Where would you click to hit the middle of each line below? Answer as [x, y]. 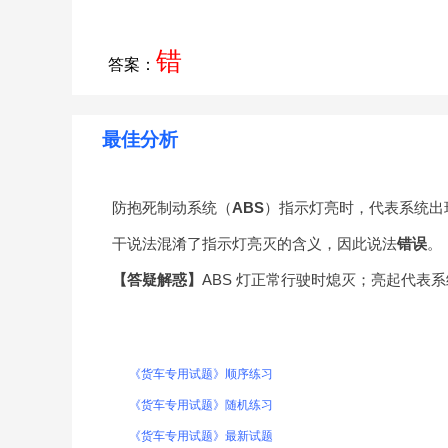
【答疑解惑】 [157, 279]
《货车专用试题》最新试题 [201, 436]
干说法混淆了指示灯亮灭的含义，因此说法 [254, 243]
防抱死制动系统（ [172, 207]
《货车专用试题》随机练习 [201, 405]
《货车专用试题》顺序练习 [201, 374]
